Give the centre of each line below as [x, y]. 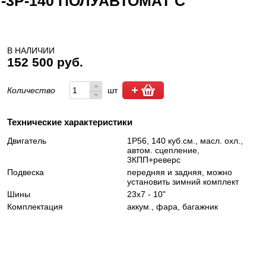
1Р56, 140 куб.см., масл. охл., [185, 141]
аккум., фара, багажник [172, 207]
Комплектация [35, 207]
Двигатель [26, 141]
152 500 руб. [45, 62]
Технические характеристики [69, 122]
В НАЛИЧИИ [31, 50]
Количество [32, 90]
